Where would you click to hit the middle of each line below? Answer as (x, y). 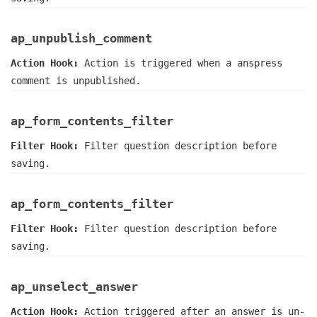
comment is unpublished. (76, 81)
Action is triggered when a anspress (183, 63)
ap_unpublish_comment (81, 38)
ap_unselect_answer (74, 287)
